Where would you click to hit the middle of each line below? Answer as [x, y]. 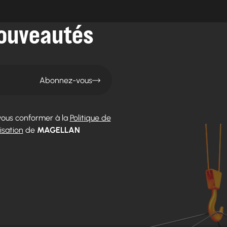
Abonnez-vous [66, 80]
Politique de [90, 118]
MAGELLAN [58, 130]
